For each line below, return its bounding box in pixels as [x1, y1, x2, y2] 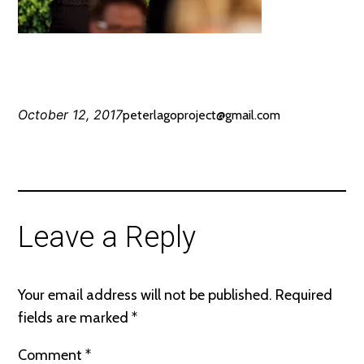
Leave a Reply [18, 219, 197, 254]
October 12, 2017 [18, 106, 123, 123]
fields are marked [18, 308, 132, 327]
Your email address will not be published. [18, 285, 273, 304]
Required [275, 285, 333, 304]
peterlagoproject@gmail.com [123, 106, 281, 123]
